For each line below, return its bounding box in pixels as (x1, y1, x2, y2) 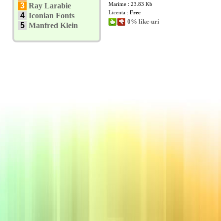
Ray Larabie (29, 1, 71, 10)
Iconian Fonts (29, 11, 74, 20)
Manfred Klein (29, 21, 78, 30)
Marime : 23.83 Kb (109, 1, 152, 7)
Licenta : (109, 9, 130, 15)
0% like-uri (127, 18, 159, 25)
